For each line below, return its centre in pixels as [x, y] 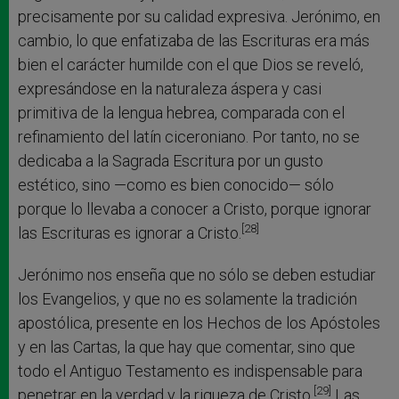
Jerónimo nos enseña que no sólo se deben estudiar [197, 274]
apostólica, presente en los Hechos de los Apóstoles [199, 322]
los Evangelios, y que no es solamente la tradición [187, 298]
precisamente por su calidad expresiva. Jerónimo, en [199, 16]
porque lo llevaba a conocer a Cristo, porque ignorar [195, 208]
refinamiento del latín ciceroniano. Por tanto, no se [189, 136]
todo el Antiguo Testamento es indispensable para [190, 370]
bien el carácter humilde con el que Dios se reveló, [191, 64]
